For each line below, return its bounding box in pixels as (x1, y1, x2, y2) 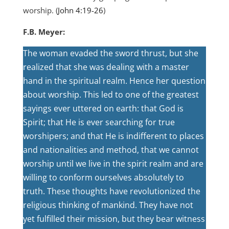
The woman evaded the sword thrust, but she (22, 48, 198, 59)
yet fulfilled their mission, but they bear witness (22, 213, 205, 224)
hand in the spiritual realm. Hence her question (22, 75, 205, 86)
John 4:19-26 (57, 5, 103, 15)
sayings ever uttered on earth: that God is (22, 103, 184, 114)
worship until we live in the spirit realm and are (22, 158, 203, 169)
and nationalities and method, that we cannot (22, 144, 199, 155)
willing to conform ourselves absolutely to (22, 172, 184, 183)
